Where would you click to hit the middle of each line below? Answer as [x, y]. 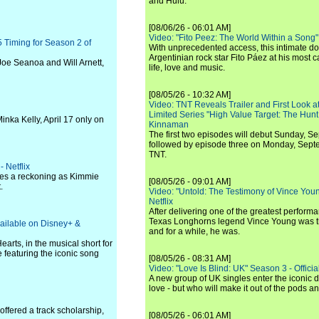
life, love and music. [187, 68]
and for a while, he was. [194, 231]
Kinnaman [169, 125]
